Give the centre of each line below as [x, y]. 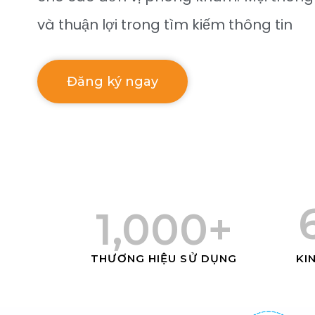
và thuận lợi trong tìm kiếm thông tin [165, 25]
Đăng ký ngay [112, 82]
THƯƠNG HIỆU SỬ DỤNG [164, 259]
